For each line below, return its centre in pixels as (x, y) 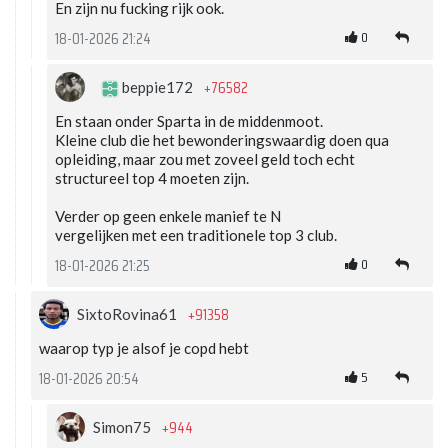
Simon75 (123, 427)
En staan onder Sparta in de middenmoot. (189, 121)
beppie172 (157, 87)
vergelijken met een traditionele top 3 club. (196, 235)
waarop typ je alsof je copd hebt (144, 348)
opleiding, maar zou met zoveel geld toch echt (205, 159)
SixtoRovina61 (128, 314)
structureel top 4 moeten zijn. (152, 178)
